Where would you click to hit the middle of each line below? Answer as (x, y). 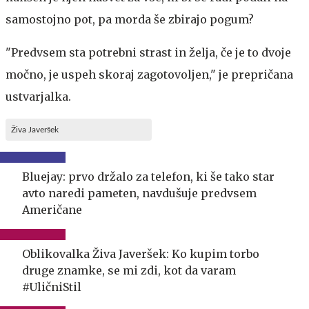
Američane (52, 209)
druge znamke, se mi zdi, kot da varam (129, 270)
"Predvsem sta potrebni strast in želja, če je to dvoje (148, 52)
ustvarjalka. (38, 96)
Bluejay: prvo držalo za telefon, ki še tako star (148, 176)
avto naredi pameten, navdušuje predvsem (139, 193)
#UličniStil (52, 287)
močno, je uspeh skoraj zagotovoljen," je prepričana (149, 74)
